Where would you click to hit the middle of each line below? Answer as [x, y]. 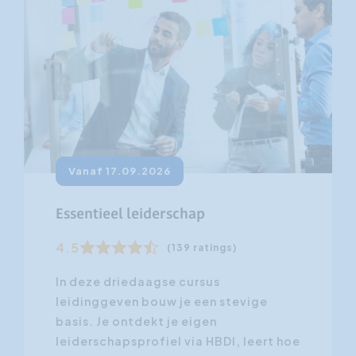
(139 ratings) [201, 248]
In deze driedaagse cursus [137, 282]
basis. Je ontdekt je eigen [136, 321]
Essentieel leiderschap [130, 215]
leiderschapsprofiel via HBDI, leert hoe [178, 341]
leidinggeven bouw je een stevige [161, 302]
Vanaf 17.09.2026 [119, 171]
